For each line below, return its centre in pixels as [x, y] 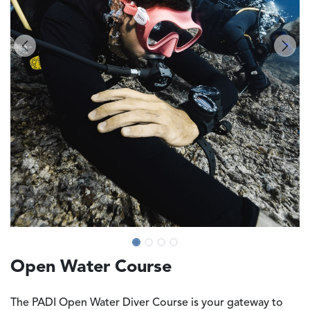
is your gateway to [236, 303]
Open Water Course [91, 267]
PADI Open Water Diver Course [110, 303]
